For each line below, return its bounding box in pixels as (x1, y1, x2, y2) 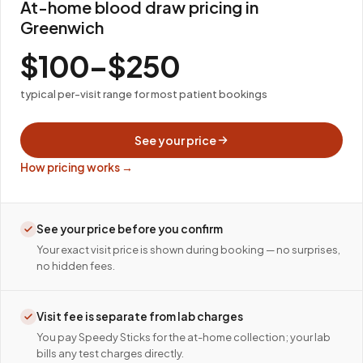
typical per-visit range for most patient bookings (20, 88, 267, 100)
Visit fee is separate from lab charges (36, 310, 243, 323)
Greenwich (20, 17, 104, 37)
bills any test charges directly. (36, 347, 184, 360)
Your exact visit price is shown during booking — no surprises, (36, 243, 340, 256)
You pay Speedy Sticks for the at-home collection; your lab (36, 331, 331, 344)
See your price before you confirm (36, 222, 223, 236)
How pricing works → (20, 160, 133, 174)
